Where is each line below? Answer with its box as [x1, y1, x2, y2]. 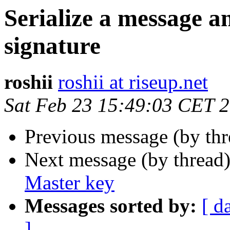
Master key [25, 171, 114, 194]
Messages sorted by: [25, 195, 197, 217]
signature [4, 32, 101, 59]
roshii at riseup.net [58, 71, 208, 93]
